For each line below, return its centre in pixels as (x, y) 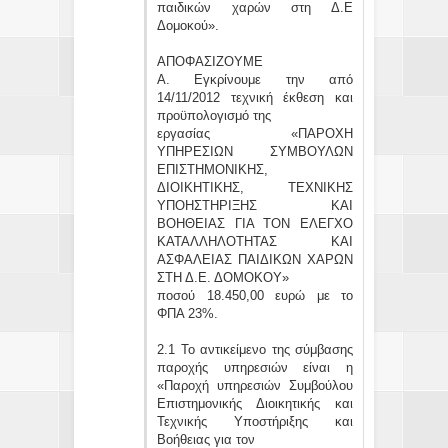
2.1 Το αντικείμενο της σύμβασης (255, 349)
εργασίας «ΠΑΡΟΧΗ (255, 133)
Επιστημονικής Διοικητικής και (255, 403)
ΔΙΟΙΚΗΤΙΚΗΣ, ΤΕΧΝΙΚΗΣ (255, 187)
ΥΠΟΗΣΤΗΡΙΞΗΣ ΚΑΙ (255, 205)
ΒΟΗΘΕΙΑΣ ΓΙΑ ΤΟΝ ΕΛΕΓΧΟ (255, 223)
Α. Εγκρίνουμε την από (255, 79)
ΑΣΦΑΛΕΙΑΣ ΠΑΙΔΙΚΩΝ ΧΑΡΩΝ (255, 259)
